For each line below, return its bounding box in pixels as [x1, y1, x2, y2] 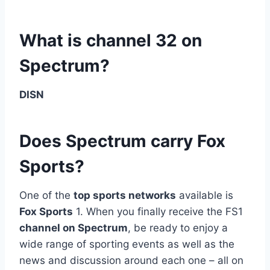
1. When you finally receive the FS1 [73, 205, 243, 218]
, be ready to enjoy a [128, 221, 228, 234]
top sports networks [74, 189, 176, 201]
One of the [19, 189, 74, 201]
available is [176, 189, 233, 201]
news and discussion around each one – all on [19, 254, 243, 266]
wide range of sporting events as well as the [19, 237, 234, 250]
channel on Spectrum [19, 221, 128, 234]
